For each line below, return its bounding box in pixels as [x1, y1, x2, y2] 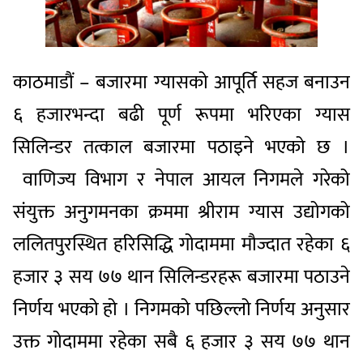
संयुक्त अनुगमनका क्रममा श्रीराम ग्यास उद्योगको [13, 196, 350, 229]
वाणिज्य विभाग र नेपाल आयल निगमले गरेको [13, 164, 350, 197]
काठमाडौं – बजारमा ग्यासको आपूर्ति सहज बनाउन [13, 66, 350, 100]
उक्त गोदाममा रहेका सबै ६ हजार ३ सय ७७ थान [13, 326, 350, 359]
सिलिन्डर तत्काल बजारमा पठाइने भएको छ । [13, 131, 350, 164]
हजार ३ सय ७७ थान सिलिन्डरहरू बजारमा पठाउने [13, 261, 350, 294]
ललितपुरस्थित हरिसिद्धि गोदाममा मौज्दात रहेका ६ [13, 228, 350, 262]
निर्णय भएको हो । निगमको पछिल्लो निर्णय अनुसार [13, 293, 350, 327]
